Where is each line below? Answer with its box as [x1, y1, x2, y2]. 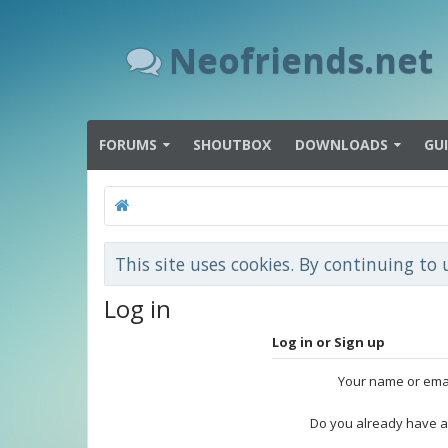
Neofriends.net [169, 36, 433, 83]
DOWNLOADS [295, 135, 388, 154]
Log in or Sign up [272, 333, 385, 351]
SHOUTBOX [193, 135, 271, 154]
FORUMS [99, 135, 157, 154]
